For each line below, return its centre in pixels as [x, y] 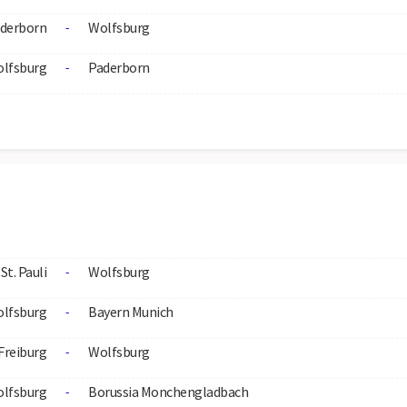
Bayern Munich [131, 312]
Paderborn [119, 67]
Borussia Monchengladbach [168, 392]
